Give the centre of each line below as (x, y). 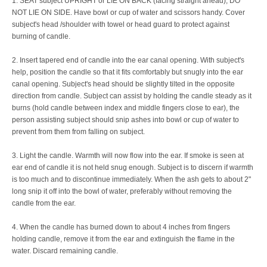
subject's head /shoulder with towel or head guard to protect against (121, 24)
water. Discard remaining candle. (65, 251)
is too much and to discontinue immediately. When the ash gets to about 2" (131, 179)
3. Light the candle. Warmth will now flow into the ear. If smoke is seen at (128, 156)
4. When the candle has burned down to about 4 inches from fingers (121, 227)
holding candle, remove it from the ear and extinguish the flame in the (123, 239)
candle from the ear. (44, 203)
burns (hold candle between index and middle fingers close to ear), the (126, 108)
